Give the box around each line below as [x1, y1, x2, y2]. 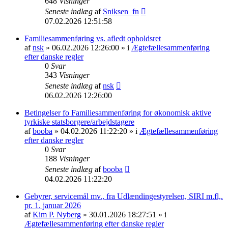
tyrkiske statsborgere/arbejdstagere [24, 117, 134, 126]
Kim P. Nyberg [33, 210, 81, 219]
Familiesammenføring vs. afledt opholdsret [24, 34, 161, 43]
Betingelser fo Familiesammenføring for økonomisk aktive [24, 108, 211, 117]
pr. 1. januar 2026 [24, 201, 81, 210]
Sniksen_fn [103, 7, 139, 16]
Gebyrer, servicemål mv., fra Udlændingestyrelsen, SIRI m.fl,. [24, 191, 223, 201]
